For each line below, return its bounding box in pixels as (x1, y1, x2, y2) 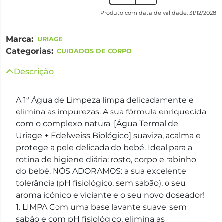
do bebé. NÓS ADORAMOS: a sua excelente (16, 166, 186, 176)
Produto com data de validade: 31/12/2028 (100, 9, 216, 16)
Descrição (14, 67, 54, 76)
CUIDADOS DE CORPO (57, 47, 132, 55)
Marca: (6, 34, 33, 44)
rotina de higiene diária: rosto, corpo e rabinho (16, 155, 196, 164)
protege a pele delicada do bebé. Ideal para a (16, 143, 192, 152)
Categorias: (6, 46, 53, 55)
